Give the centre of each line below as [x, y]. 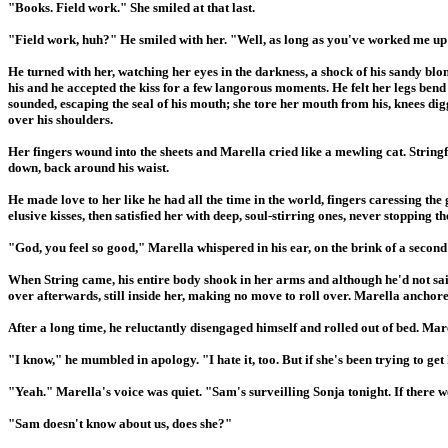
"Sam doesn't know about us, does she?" [120, 423]
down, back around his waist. [88, 167]
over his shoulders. [60, 119]
